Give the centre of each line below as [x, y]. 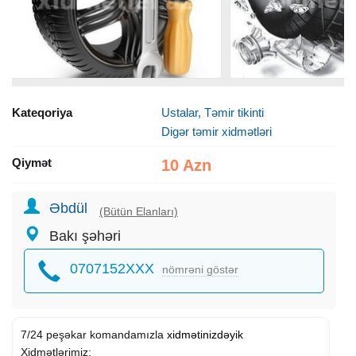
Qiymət [32, 163]
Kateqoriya [42, 113]
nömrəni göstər [200, 270]
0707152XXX [112, 269]
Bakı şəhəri [85, 236]
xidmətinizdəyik [205, 335]
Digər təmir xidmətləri [216, 132]
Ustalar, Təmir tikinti [212, 113]
